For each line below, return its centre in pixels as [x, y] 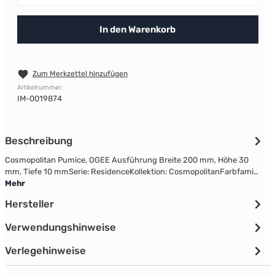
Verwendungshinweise [60, 227]
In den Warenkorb [137, 29]
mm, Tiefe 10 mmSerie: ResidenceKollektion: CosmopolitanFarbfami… [131, 172]
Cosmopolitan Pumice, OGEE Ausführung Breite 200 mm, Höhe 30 [126, 160]
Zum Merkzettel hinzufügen [80, 74]
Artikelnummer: [40, 88]
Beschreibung [38, 141]
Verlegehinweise [45, 251]
